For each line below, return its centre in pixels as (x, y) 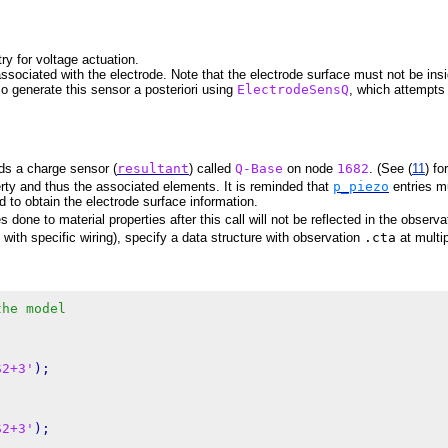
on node (310, 168)
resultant (153, 168)
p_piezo (361, 186)
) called (212, 168)
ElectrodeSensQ (293, 89)
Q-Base (259, 168)
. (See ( (390, 168)
